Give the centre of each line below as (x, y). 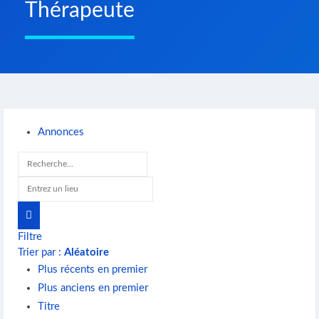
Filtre (30, 237)
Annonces (61, 132)
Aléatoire (87, 253)
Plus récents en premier (93, 270)
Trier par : (41, 253)
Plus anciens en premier (93, 288)
